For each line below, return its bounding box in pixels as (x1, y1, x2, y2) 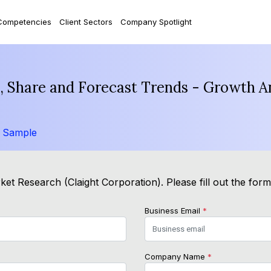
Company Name (145, 252, 207, 262)
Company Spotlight (120, 16, 192, 27)
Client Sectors (59, 16, 113, 27)
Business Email (145, 206, 203, 216)
